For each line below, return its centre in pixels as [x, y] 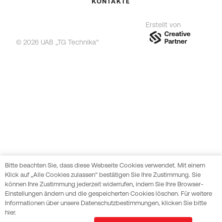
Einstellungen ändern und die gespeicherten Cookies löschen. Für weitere [109, 194]
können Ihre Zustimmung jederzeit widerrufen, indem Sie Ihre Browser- [104, 184]
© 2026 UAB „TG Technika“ [57, 42]
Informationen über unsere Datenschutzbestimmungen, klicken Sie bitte [106, 203]
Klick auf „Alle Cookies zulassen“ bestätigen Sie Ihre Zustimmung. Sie [103, 175]
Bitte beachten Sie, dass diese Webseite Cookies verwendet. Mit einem [105, 165]
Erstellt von [163, 25]
